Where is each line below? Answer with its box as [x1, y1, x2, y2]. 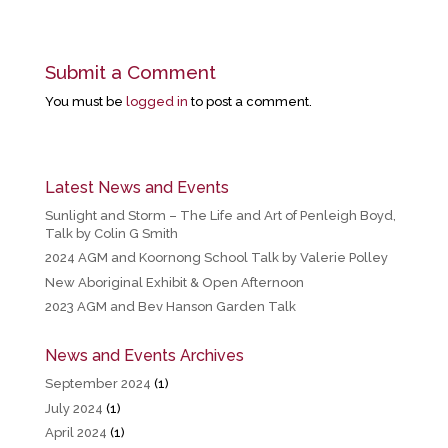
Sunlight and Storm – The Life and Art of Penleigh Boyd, [44, 207, 396, 223]
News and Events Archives [44, 346, 244, 366]
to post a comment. [187, 93, 312, 109]
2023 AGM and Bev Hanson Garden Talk [44, 299, 296, 315]
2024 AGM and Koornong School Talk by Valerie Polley [44, 250, 388, 266]
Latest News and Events [44, 177, 229, 197]
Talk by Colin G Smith [44, 225, 178, 241]
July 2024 [44, 400, 103, 416]
